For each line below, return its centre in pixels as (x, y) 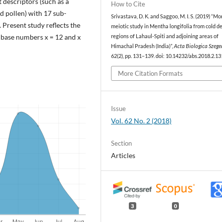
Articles (123, 156)
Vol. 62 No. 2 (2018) (141, 121)
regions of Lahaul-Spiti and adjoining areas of (165, 36)
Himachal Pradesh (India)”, (143, 46)
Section (122, 143)
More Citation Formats (151, 74)
